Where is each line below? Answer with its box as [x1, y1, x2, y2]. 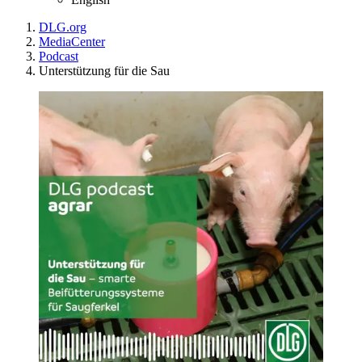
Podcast [39, 48, 78, 63]
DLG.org [39, 19, 86, 34]
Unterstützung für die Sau [39, 63, 170, 78]
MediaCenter [39, 34, 105, 48]
